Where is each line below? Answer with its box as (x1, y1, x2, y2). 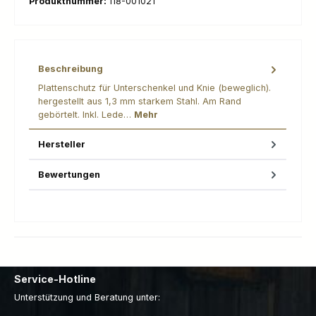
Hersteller (38, 138, 85, 150)
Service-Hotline (14, 272, 96, 285)
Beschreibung (38, 63, 103, 75)
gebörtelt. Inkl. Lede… (38, 109, 134, 120)
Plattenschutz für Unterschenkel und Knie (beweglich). (38, 82, 271, 93)
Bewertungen (38, 169, 100, 180)
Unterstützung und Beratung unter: (14, 292, 160, 303)
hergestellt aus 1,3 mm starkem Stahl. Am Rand (38, 95, 241, 107)
